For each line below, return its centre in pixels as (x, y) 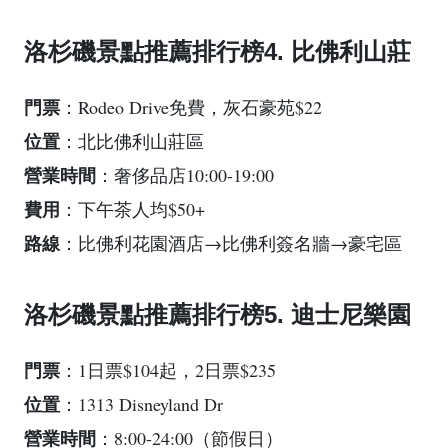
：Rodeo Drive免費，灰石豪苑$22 (191, 107)
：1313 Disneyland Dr (141, 404)
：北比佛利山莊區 (132, 141)
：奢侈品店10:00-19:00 (185, 175)
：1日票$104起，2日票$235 (168, 370)
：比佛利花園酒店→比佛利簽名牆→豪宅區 (231, 243)
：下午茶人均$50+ (132, 209)
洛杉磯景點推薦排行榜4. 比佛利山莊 (217, 52)
